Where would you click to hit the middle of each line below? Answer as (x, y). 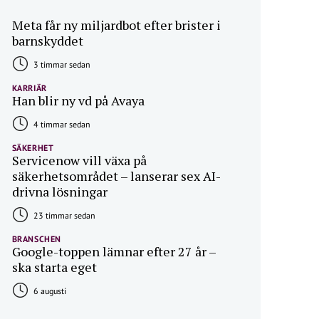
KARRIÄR (29, 88)
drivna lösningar (59, 192)
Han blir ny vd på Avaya (78, 101)
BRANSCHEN (36, 239)
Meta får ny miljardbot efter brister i (116, 25)
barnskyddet (47, 41)
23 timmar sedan (63, 216)
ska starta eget (54, 267)
